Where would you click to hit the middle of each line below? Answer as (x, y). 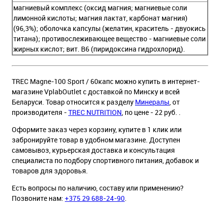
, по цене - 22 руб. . (151, 112)
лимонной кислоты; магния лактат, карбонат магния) (100, 18)
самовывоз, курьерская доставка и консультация (93, 150)
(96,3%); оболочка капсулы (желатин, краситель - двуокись (110, 28)
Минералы (152, 102)
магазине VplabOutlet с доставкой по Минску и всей (96, 92)
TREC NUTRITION (95, 112)
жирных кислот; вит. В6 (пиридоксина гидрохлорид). (99, 49)
